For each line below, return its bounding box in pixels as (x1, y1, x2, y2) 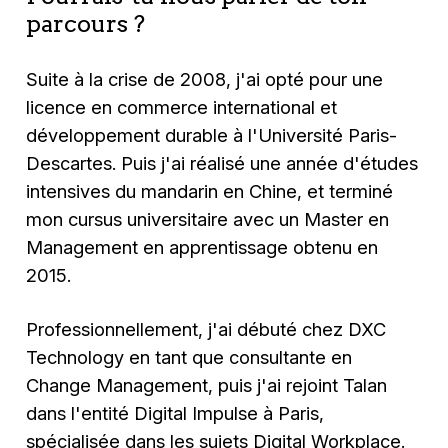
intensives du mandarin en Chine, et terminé (26, 179, 394, 202)
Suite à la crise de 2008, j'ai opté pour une (26, 67, 384, 90)
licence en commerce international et (26, 95, 338, 118)
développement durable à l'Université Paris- (26, 123, 398, 146)
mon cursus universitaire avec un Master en (26, 207, 390, 230)
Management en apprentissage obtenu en (26, 235, 379, 258)
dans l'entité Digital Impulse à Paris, (26, 401, 325, 424)
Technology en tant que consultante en (26, 345, 353, 368)
